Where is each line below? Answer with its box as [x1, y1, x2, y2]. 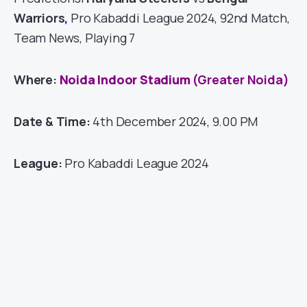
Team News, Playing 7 [14, 29, 136, 46]
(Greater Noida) [190, 71, 289, 88]
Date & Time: [14, 112, 93, 130]
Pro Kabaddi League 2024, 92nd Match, [68, 9, 290, 26]
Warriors [14, 9, 65, 26]
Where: [14, 71, 60, 88]
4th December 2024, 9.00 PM [93, 112, 258, 130]
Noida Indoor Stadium [59, 71, 191, 88]
